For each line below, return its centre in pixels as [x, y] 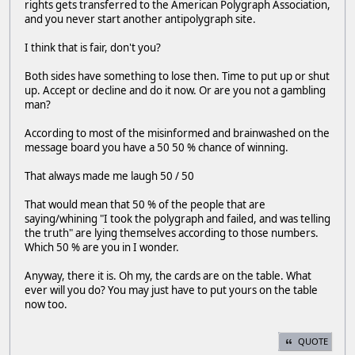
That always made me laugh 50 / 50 [109, 176]
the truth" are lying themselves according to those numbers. [172, 233]
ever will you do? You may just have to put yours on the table [171, 290]
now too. [46, 304]
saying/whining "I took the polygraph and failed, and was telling [177, 218]
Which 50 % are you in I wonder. [102, 247]
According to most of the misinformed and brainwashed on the [177, 133]
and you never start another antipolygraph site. [140, 19]
